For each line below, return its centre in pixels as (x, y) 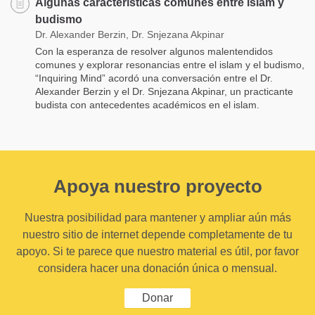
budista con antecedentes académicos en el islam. (147, 104)
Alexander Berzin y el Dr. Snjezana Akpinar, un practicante (164, 91)
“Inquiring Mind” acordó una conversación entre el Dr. (154, 78)
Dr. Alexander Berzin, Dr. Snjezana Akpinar (130, 34)
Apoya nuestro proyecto (157, 186)
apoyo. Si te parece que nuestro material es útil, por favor (157, 251)
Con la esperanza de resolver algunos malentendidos (154, 51)
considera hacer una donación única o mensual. (157, 268)
